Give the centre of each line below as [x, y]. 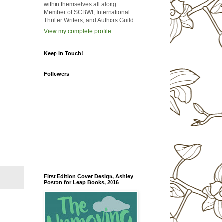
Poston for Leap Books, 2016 [81, 183]
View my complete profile [77, 31]
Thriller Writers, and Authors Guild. [89, 21]
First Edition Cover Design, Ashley [88, 177]
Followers [56, 74]
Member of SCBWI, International [86, 13]
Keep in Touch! [63, 53]
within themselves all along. [81, 5]
